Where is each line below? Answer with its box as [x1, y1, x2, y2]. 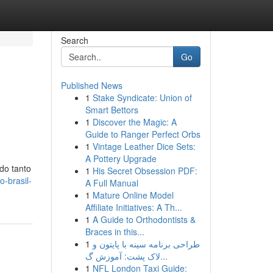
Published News [60, 79, 122, 91]
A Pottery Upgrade [85, 152, 157, 165]
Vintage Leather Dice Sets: [92, 140, 196, 152]
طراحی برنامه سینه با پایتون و [92, 238, 200, 250]
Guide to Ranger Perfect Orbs [85, 128, 200, 140]
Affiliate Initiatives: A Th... [85, 201, 182, 213]
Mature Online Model [92, 189, 174, 201]
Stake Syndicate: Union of [92, 91, 192, 104]
